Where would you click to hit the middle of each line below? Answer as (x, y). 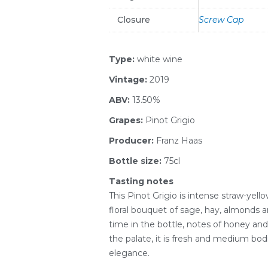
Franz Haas (179, 140)
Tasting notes (141, 181)
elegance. (129, 253)
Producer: (133, 140)
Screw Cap (221, 20)
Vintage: (129, 79)
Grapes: (127, 120)
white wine (160, 59)
